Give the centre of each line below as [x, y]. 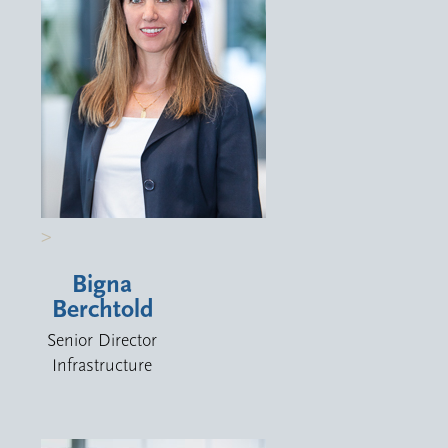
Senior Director [102, 341]
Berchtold [102, 310]
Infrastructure [102, 366]
